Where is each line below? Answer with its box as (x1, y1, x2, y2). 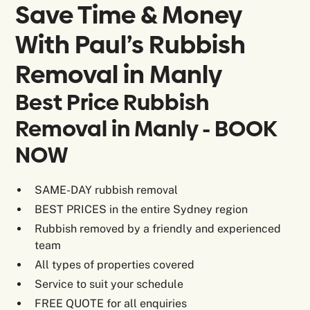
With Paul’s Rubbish (15, 28, 246, 62)
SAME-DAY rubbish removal (35, 183, 179, 197)
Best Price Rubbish (15, 87, 210, 118)
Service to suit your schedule (35, 277, 184, 291)
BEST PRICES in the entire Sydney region (35, 203, 248, 217)
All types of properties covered (35, 258, 195, 272)
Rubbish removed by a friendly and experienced (35, 222, 282, 236)
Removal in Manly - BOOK (15, 113, 277, 145)
